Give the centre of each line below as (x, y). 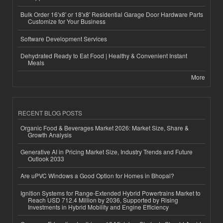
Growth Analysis (50, 134)
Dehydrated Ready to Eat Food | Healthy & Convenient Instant (104, 55)
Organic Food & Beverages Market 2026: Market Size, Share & (105, 127)
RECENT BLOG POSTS (50, 113)
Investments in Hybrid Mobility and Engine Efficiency (98, 207)
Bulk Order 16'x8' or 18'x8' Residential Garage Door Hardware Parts (112, 14)
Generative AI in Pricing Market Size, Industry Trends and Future (107, 152)
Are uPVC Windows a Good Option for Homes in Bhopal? (97, 176)
